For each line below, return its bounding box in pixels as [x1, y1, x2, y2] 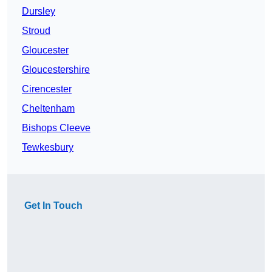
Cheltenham [22, 103, 75, 114]
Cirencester [22, 84, 72, 95]
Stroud [22, 25, 50, 36]
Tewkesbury [22, 142, 73, 153]
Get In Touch [24, 200, 83, 211]
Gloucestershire [22, 64, 90, 75]
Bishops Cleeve [22, 123, 90, 134]
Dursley [22, 6, 55, 17]
